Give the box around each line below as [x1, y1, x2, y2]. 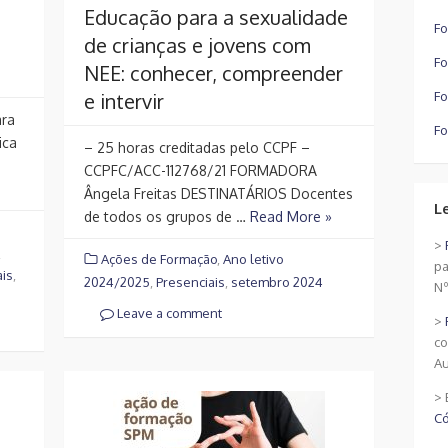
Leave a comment [114, 305, 222, 322]
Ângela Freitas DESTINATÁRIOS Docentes [84, 184, 353, 202]
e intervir [84, 87, 164, 114]
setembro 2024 [231, 274, 323, 291]
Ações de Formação [101, 250, 217, 267]
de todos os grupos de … [84, 207, 250, 225]
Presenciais [156, 274, 225, 291]
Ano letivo [223, 250, 284, 267]
